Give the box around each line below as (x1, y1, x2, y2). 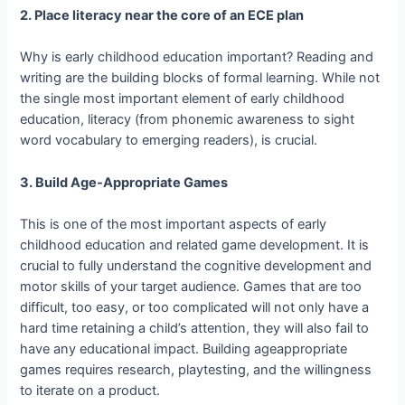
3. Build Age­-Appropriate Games (20, 174, 229, 191)
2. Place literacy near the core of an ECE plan (20, 7, 305, 24)
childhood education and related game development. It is (20, 237, 370, 254)
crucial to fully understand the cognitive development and (20, 258, 372, 275)
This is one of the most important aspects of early (20, 216, 327, 233)
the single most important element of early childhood (20, 90, 345, 108)
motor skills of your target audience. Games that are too (20, 278, 363, 296)
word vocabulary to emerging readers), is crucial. (20, 132, 318, 149)
